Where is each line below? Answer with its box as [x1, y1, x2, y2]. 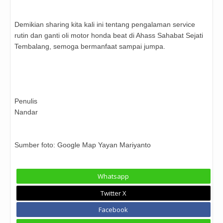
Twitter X [100, 188, 126, 198]
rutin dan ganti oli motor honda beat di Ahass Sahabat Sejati [14, 31, 203, 40]
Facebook [99, 205, 128, 215]
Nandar [14, 108, 38, 116]
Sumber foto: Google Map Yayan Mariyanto [14, 141, 151, 149]
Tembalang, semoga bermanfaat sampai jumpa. [14, 42, 165, 51]
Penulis [14, 97, 37, 106]
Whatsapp [98, 172, 129, 181]
